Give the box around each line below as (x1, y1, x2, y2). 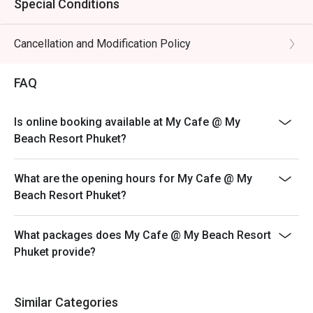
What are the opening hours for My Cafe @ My (14, 172, 252, 185)
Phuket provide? (14, 245, 96, 259)
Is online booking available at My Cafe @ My (14, 115, 240, 129)
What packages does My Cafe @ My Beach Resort (14, 228, 271, 242)
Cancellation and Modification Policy (14, 37, 191, 50)
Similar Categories (14, 295, 118, 310)
